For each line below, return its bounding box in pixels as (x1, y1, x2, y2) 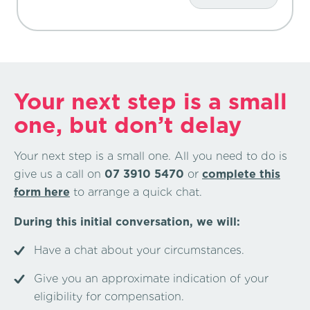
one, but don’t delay (14, 111, 241, 138)
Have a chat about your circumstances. (34, 244, 244, 257)
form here (14, 185, 70, 199)
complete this (202, 167, 280, 181)
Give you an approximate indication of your (34, 272, 268, 286)
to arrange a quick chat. (70, 185, 202, 199)
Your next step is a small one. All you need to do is (14, 149, 287, 163)
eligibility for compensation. (34, 290, 184, 304)
